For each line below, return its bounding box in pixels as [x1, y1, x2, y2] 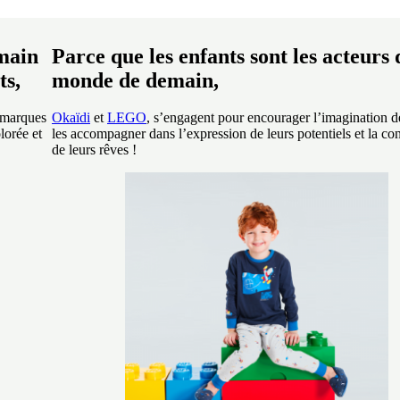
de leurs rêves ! [52, 142, 137, 158]
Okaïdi [52, 110, 90, 126]
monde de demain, [52, 68, 219, 92]
